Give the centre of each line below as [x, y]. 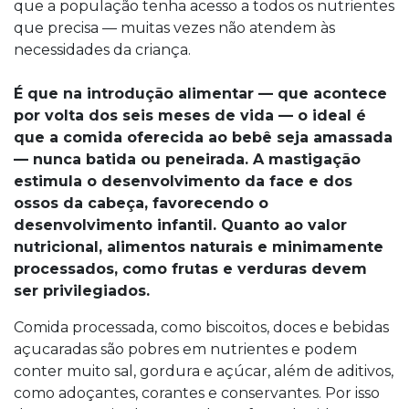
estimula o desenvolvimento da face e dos [183, 181]
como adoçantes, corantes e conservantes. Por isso [197, 393]
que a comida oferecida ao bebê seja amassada [203, 137]
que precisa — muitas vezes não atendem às [174, 28]
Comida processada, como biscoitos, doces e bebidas [201, 327]
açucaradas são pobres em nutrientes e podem [185, 349]
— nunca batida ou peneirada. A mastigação [187, 159]
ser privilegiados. [84, 291]
